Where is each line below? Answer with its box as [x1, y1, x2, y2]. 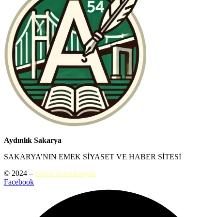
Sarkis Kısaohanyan [35, 169, 96, 177]
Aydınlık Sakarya [4, 136, 62, 144]
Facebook [4, 177, 34, 186]
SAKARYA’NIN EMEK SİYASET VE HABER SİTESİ [4, 152, 181, 161]
